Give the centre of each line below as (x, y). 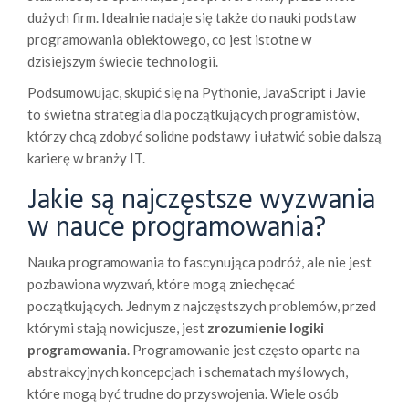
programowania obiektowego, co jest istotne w (169, 40)
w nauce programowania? (177, 229)
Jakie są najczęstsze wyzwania (201, 201)
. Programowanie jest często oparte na (243, 350)
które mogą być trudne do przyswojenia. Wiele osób (183, 394)
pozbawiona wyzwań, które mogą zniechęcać (161, 284)
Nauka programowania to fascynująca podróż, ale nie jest (199, 262)
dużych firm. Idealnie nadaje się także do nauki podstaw (192, 18)
